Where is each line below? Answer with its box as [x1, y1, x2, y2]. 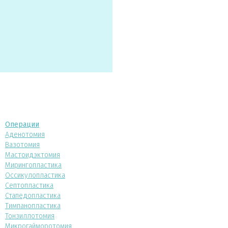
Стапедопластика [5, 191, 61, 200]
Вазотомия [5, 140, 40, 149]
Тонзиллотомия [5, 211, 54, 220]
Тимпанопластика [5, 201, 61, 210]
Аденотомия [5, 130, 45, 139]
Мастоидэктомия [5, 150, 60, 159]
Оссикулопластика [5, 170, 65, 180]
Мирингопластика [5, 160, 62, 169]
